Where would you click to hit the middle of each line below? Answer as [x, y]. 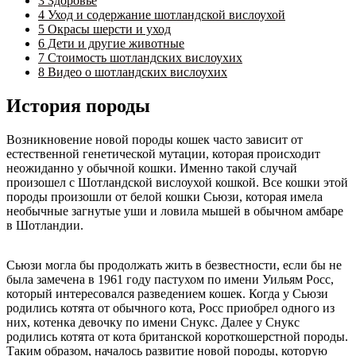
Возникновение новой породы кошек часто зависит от [155, 139]
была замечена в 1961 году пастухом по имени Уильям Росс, [170, 279]
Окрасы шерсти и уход [108, 29]
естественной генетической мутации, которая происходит [163, 153]
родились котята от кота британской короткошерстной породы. [177, 336]
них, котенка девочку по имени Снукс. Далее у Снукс [153, 322]
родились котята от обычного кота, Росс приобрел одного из [170, 308]
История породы [78, 105]
